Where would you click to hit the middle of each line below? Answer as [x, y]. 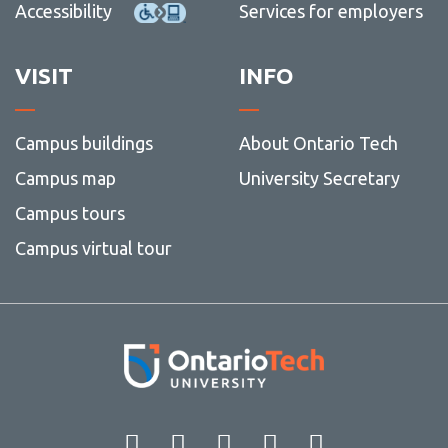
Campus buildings [83, 142]
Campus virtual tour [93, 247]
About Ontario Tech [318, 142]
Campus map [65, 177]
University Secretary [319, 177]
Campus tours [69, 212]
